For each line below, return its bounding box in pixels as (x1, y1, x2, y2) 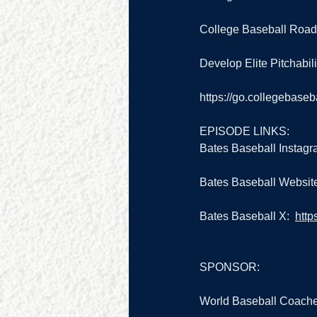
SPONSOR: (200, 261, 260, 274)
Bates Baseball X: (200, 210, 295, 223)
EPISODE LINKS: (200, 125, 289, 138)
